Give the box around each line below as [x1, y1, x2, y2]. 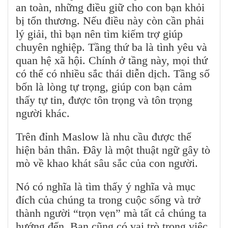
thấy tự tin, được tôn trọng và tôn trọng [16, 94, 192, 107]
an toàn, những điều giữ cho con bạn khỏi [16, 1, 205, 14]
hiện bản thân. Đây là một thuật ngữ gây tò [16, 144, 210, 157]
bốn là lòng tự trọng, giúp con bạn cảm [16, 80, 192, 94]
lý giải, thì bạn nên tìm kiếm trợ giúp [16, 27, 183, 41]
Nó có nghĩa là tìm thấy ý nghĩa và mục [16, 180, 195, 193]
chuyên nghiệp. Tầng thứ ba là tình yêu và [16, 41, 207, 54]
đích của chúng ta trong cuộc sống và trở [16, 193, 201, 207]
